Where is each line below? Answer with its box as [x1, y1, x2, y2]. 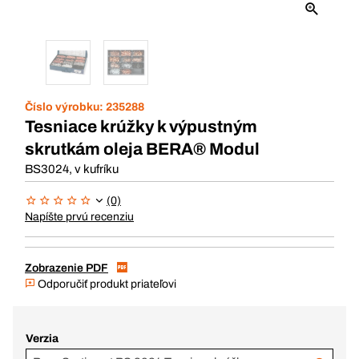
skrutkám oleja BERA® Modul [25, 140, 260, 158]
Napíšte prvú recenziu [25, 211, 134, 223]
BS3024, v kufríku [25, 163, 119, 175]
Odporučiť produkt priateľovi [35, 278, 176, 290]
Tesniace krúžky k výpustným [25, 118, 257, 135]
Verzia [26, 333, 58, 345]
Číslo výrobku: [25, 101, 106, 113]
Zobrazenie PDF [25, 262, 108, 274]
